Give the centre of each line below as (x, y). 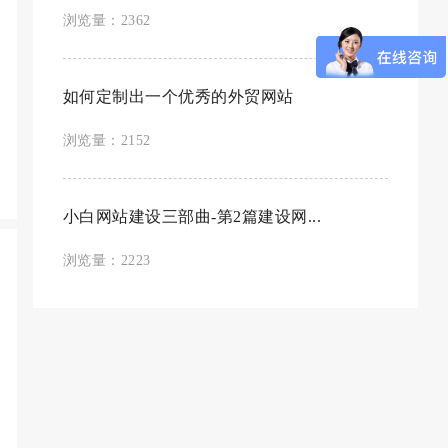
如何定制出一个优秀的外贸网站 (178, 96)
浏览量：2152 (106, 140)
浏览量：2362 (106, 20)
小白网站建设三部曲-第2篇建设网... (192, 216)
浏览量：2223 (106, 260)
